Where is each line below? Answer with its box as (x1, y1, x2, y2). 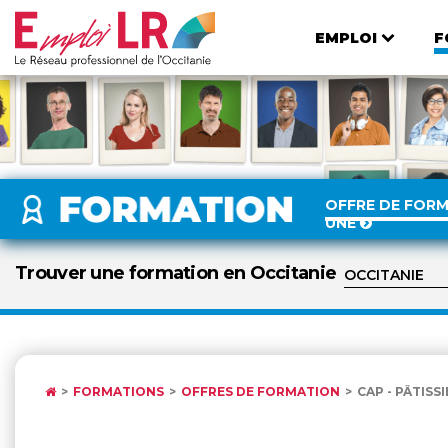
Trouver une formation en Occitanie (15, 262, 337, 284)
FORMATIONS (73, 384, 164, 399)
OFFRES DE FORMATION (181, 384, 340, 399)
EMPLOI (314, 28, 377, 47)
